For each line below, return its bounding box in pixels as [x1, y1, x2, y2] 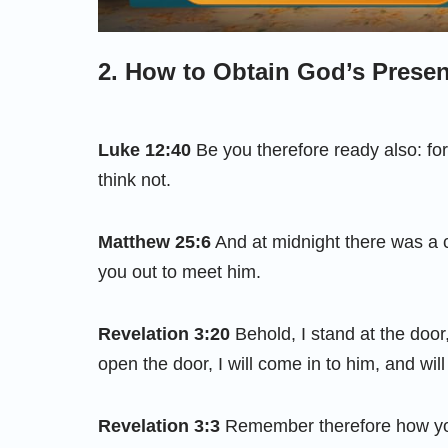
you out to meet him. [98, 261, 261, 282]
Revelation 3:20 [98, 323, 230, 344]
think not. [98, 169, 171, 190]
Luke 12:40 [98, 139, 191, 160]
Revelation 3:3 [98, 415, 220, 436]
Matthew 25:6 [98, 231, 211, 252]
